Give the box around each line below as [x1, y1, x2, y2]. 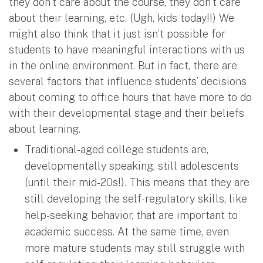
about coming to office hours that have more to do [9, 90, 252, 103]
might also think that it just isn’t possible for [9, 27, 225, 40]
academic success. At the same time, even [25, 225, 229, 238]
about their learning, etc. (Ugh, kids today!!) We [9, 11, 234, 24]
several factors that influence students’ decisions [9, 75, 247, 87]
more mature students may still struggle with [25, 241, 245, 254]
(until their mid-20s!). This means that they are [25, 176, 249, 188]
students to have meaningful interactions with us [9, 43, 245, 56]
